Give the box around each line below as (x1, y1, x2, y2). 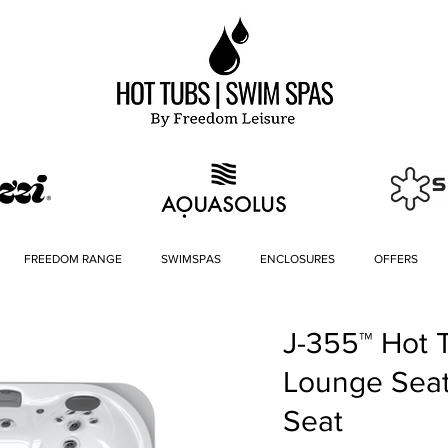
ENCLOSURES (259, 252, 335, 266)
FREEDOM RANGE (23, 252, 122, 266)
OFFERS (373, 252, 418, 266)
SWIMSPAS (160, 252, 221, 266)
